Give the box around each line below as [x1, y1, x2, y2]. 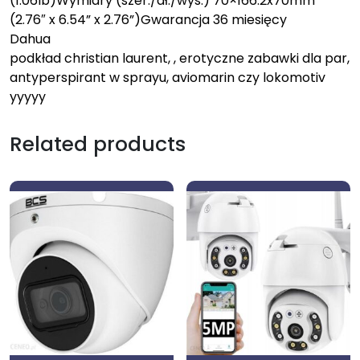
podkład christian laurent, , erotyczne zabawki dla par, [10, 48, 350, 67]
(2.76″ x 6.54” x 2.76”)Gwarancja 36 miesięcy [10, 10, 287, 29]
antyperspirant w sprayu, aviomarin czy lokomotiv [10, 67, 325, 87]
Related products [10, 129, 186, 158]
